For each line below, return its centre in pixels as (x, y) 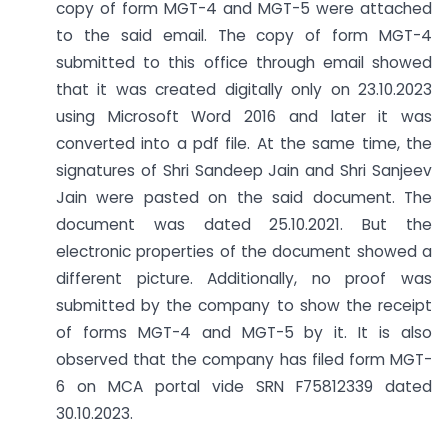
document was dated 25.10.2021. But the (244, 224)
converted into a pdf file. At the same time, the (244, 143)
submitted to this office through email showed (244, 62)
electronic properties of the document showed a (244, 251)
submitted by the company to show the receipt (244, 305)
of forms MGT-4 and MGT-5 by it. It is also (244, 332)
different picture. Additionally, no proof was (244, 278)
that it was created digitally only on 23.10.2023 (244, 89)
